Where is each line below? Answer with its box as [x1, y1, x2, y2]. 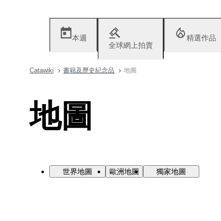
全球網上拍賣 [109, 41, 153, 49]
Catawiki [30, 67, 54, 74]
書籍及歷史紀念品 [63, 67, 114, 74]
